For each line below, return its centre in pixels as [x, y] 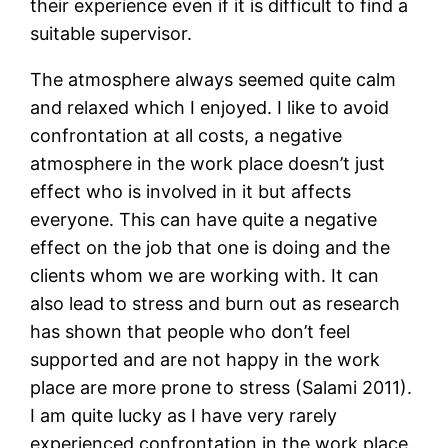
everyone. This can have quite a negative [204, 220]
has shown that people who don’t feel [190, 332]
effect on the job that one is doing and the [210, 248]
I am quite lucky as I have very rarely [184, 416]
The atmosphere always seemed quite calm [213, 80]
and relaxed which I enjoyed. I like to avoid [210, 108]
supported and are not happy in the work [205, 360]
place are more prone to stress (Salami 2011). [221, 388]
